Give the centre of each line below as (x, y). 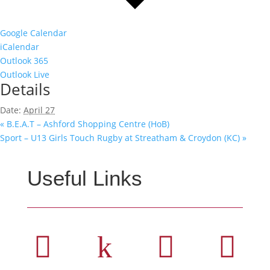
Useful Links (84, 178)
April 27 (39, 110)
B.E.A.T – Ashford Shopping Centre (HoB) (87, 124)
